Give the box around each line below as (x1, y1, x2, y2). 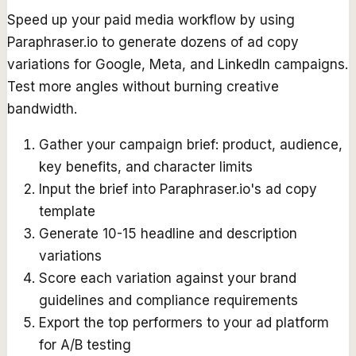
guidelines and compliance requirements (39, 292, 298, 308)
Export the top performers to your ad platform (39, 314, 329, 331)
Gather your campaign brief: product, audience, (39, 136, 342, 153)
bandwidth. (7, 100, 77, 117)
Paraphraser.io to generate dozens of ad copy (7, 33, 299, 50)
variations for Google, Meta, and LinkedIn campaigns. (7, 56, 348, 72)
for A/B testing (39, 336, 131, 353)
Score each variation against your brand (39, 269, 296, 286)
